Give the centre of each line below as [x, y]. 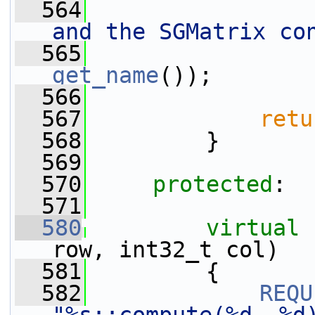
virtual [253, 228]
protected [213, 184]
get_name [105, 75]
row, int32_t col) [166, 250]
